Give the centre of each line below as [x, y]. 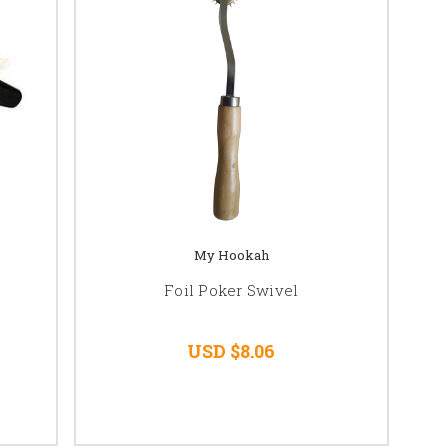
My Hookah [231, 255]
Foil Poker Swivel [231, 290]
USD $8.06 [231, 351]
